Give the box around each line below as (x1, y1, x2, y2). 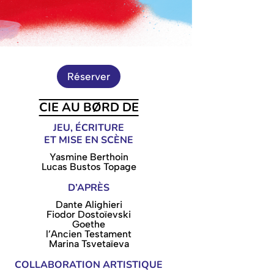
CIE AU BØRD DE (39, 98, 139, 116)
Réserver (67, 70, 111, 83)
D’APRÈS (68, 180, 110, 194)
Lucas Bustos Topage (41, 160, 136, 172)
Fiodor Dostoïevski (46, 208, 131, 220)
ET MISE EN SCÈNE (44, 133, 134, 147)
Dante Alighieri (55, 198, 122, 210)
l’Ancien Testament (46, 228, 132, 240)
